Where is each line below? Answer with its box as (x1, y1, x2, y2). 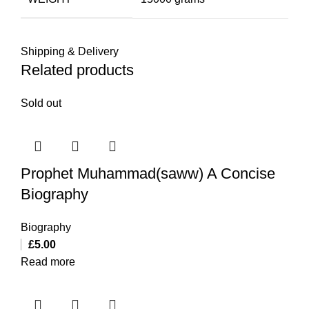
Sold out (21, 97, 61, 109)
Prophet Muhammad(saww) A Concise (21, 164, 275, 182)
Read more (21, 255, 75, 268)
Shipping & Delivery (21, 45, 119, 57)
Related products (21, 61, 134, 79)
